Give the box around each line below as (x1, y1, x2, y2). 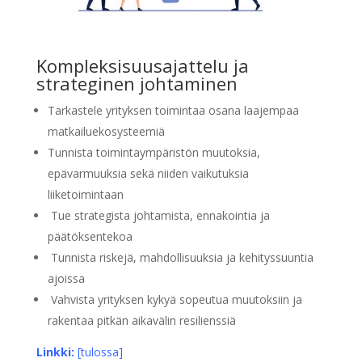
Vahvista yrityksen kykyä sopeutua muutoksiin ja (47, 291, 302, 307)
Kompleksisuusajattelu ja (36, 53, 249, 78)
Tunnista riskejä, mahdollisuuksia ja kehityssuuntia (47, 249, 314, 265)
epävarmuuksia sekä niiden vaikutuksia (47, 165, 249, 181)
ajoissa (47, 270, 85, 286)
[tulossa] (77, 343, 123, 360)
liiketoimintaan (47, 186, 124, 202)
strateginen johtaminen (36, 70, 238, 95)
